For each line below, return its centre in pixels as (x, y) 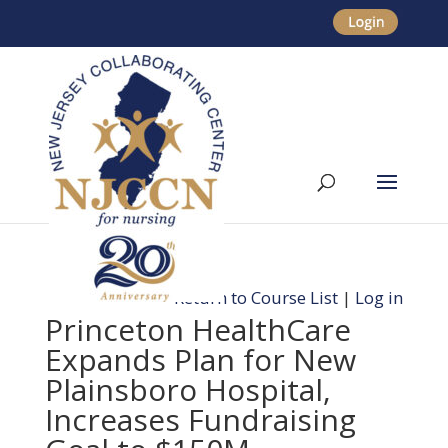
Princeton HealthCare (197, 329)
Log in (379, 297)
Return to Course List (256, 297)
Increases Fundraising (200, 419)
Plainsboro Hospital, (187, 389)
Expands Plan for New (200, 359)
